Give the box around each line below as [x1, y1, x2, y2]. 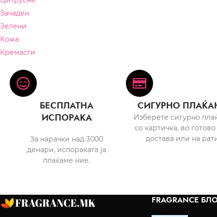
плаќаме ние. [43, 156, 91, 165]
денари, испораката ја [27, 145, 107, 154]
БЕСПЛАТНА [40, 99, 94, 112]
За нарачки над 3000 [30, 135, 104, 143]
